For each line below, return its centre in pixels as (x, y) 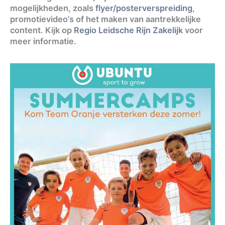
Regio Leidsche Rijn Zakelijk (128, 30)
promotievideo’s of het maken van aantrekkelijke (105, 19)
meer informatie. (43, 41)
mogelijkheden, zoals (53, 8)
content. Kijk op (42, 30)
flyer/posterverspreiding (144, 8)
